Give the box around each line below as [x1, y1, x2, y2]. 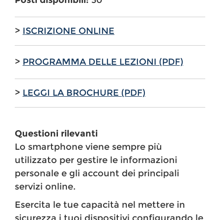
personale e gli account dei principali [15, 168, 179, 179]
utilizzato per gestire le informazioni [15, 155, 177, 166]
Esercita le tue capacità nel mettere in [15, 199, 185, 211]
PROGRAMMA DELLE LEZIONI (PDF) [23, 56, 183, 68]
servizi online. [15, 181, 76, 192]
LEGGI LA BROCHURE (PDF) [23, 87, 145, 99]
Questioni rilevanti [15, 128, 98, 139]
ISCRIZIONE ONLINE [23, 26, 114, 37]
